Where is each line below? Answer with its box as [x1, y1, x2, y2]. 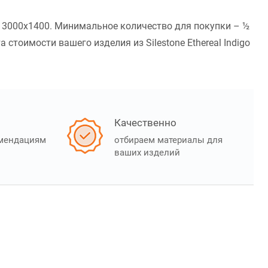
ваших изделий [114, 147, 180, 159]
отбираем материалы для [114, 135, 223, 146]
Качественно [114, 117, 176, 129]
